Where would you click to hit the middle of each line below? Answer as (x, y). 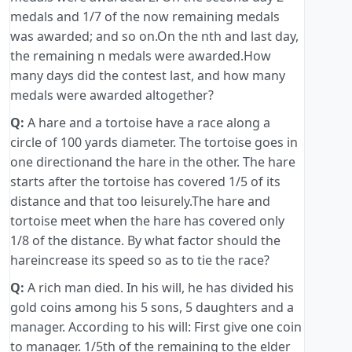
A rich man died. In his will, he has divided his (159, 288)
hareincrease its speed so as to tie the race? (140, 260)
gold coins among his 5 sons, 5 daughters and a (152, 308)
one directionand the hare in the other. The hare (153, 162)
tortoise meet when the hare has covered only (147, 221)
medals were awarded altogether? (112, 95)
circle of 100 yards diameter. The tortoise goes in (154, 143)
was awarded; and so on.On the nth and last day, (154, 37)
